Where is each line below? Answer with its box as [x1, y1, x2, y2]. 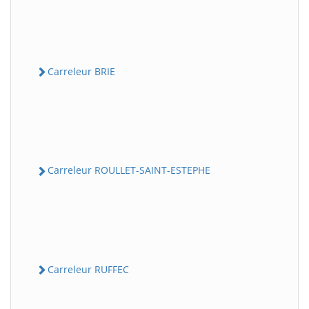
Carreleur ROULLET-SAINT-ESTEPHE [48, 163, 210, 177]
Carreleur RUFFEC [48, 262, 129, 276]
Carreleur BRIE [48, 65, 115, 78]
